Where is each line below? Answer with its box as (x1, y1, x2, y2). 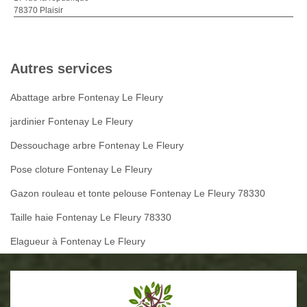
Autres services (10, 61, 112, 77)
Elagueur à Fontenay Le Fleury (10, 236, 145, 247)
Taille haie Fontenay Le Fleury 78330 (10, 212, 171, 223)
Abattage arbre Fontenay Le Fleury (10, 92, 163, 103)
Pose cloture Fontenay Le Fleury (10, 164, 152, 175)
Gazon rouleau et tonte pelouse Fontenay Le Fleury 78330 (10, 188, 265, 199)
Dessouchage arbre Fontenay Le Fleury (10, 140, 184, 151)
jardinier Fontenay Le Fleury (10, 116, 133, 127)
